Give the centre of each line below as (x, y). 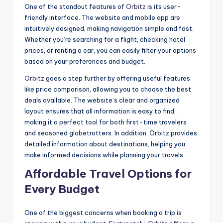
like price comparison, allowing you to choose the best (108, 89)
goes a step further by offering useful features (117, 78)
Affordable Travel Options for (108, 174)
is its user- (164, 7)
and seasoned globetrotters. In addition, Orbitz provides (111, 133)
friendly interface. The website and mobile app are (102, 18)
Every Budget (62, 189)
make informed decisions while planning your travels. (105, 155)
